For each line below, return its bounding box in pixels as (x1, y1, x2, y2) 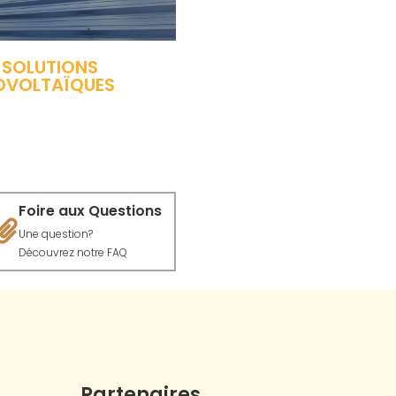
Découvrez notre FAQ (18, 244, 127, 260)
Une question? (18, 225, 93, 241)
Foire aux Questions (18, 200, 162, 221)
